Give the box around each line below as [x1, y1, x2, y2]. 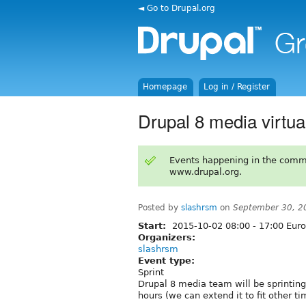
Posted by [138, 202, 181, 212]
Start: [138, 220, 169, 231]
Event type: [138, 255, 198, 266]
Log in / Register [204, 82, 270, 92]
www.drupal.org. [169, 166, 242, 177]
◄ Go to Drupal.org [138, 3, 215, 13]
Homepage [143, 82, 188, 92]
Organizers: [138, 232, 199, 242]
